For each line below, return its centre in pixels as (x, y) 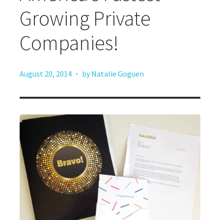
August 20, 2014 (46, 74)
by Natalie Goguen (113, 74)
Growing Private (85, 18)
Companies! (69, 43)
